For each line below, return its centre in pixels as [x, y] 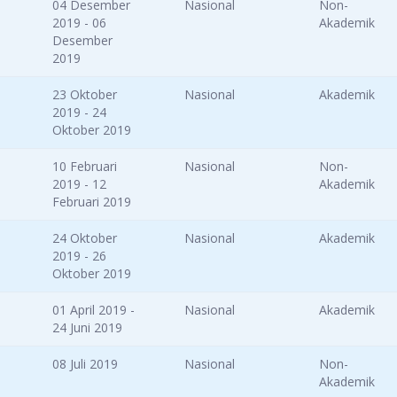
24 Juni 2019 [87, 328]
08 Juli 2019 [85, 364]
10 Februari [85, 167]
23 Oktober [85, 95]
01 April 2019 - [93, 310]
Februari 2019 [92, 202]
